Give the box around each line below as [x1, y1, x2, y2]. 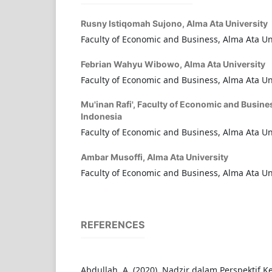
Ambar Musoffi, [80, 152, 147, 163]
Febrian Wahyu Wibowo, [80, 59, 184, 70]
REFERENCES [80, 219, 144, 231]
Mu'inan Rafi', [80, 99, 137, 110]
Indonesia [80, 111, 122, 122]
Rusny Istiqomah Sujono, [80, 18, 186, 29]
